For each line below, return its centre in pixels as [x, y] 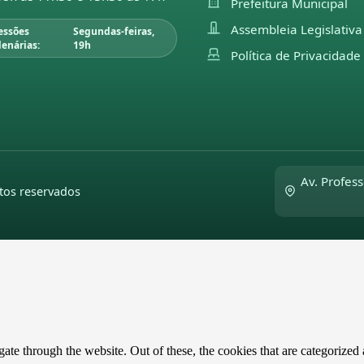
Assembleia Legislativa [296, 29]
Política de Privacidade [295, 55]
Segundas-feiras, [114, 31]
